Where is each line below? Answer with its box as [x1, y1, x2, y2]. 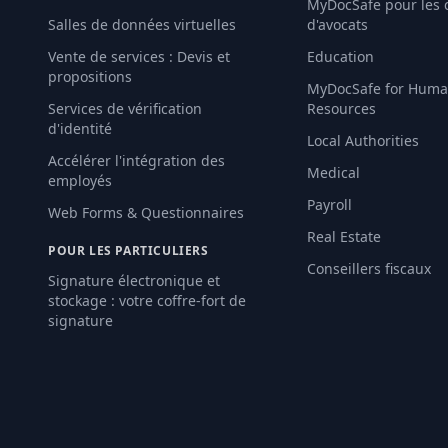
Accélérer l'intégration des [48, 151, 225, 170]
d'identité [48, 119, 112, 138]
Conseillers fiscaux [307, 259, 432, 278]
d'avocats [307, 15, 369, 34]
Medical [307, 163, 361, 182]
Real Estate [307, 227, 382, 246]
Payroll [307, 195, 353, 214]
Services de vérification [48, 99, 202, 118]
